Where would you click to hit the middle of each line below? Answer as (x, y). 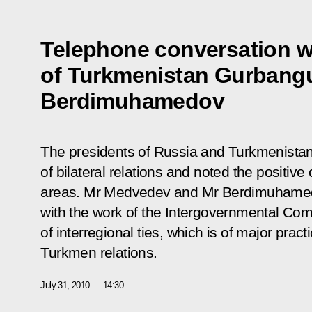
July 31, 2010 (65, 285)
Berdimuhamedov (132, 101)
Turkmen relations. (99, 252)
